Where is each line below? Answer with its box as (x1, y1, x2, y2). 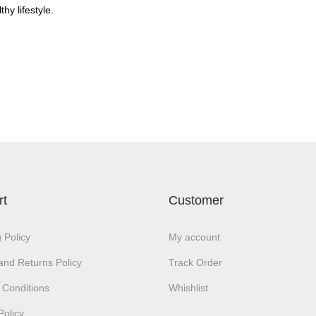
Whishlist (169, 282, 208, 293)
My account (169, 231, 220, 243)
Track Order (169, 257, 222, 268)
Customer (169, 193, 224, 207)
